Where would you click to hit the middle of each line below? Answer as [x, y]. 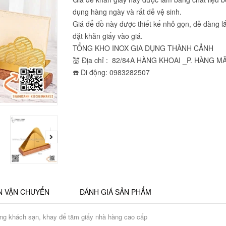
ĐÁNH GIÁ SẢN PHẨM [116, 192]
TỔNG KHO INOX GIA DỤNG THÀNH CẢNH [143, 48]
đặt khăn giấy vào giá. [108, 36]
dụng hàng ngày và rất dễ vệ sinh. [127, 12]
